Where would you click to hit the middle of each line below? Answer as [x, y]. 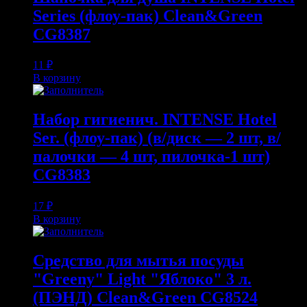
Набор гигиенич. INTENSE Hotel [155, 120]
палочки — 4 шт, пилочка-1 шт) [151, 157]
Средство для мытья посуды [138, 261]
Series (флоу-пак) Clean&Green [148, 15]
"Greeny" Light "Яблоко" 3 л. [142, 279]
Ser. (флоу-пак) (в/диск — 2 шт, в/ [157, 138]
